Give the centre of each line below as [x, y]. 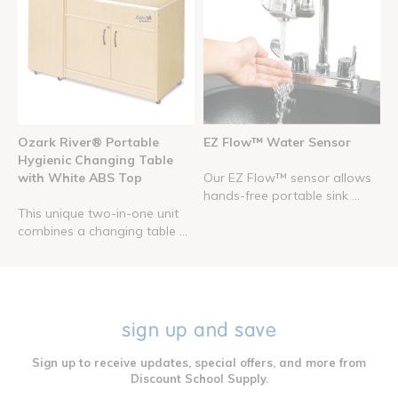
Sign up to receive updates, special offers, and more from [199, 362]
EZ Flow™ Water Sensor [277, 142]
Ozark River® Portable [88, 142]
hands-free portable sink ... [282, 195]
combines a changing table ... [103, 231]
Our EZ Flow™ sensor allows [287, 177]
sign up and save [199, 330]
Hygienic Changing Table [96, 159]
